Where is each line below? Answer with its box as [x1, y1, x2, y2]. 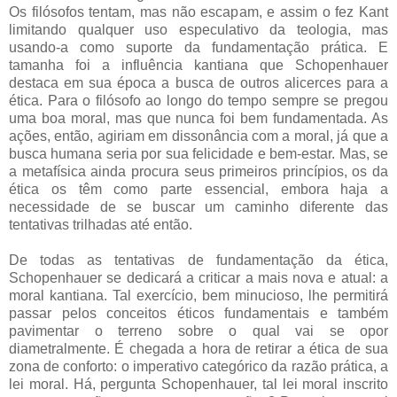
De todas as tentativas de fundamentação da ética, [9, 252, 388, 268]
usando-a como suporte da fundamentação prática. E [9, 39, 388, 55]
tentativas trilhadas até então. [9, 216, 192, 232]
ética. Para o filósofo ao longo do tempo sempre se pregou [9, 92, 388, 108]
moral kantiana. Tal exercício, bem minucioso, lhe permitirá [9, 287, 388, 303]
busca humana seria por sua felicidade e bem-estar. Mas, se [9, 145, 388, 161]
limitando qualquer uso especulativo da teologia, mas [9, 21, 388, 37]
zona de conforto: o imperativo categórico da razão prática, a [9, 358, 388, 374]
